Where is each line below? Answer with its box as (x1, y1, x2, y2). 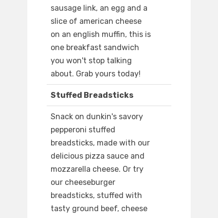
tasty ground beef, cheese (51, 204, 147, 214)
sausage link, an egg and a (51, 3, 147, 13)
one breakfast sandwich (51, 43, 139, 53)
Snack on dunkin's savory (51, 112, 143, 122)
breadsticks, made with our (51, 138, 150, 148)
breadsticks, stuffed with (51, 191, 142, 200)
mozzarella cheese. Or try (51, 164, 144, 174)
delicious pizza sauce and (51, 151, 145, 161)
